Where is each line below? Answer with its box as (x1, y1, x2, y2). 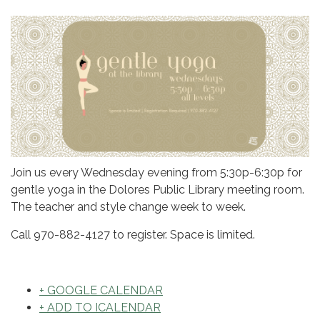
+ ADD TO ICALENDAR (39, 301, 161, 314)
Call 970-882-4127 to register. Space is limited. (11, 228, 255, 241)
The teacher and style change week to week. (11, 200, 246, 214)
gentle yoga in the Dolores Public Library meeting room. (11, 183, 304, 196)
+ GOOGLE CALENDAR (39, 284, 163, 297)
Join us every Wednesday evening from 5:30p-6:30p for (11, 166, 302, 179)
